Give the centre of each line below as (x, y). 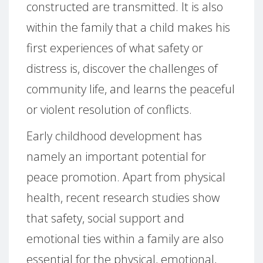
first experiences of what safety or (115, 48)
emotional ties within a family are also (125, 238)
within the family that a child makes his (128, 27)
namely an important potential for (116, 156)
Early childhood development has (114, 136)
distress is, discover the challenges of (122, 68)
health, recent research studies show (123, 197)
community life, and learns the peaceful (131, 89)
